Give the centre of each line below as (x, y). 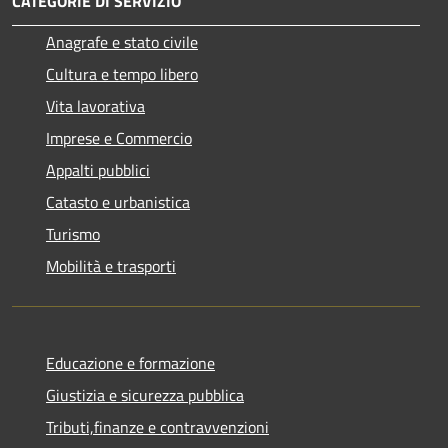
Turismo (73, 234)
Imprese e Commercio (119, 138)
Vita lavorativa (95, 106)
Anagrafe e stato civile (122, 42)
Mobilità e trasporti (111, 266)
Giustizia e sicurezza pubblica (145, 395)
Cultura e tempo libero (122, 74)
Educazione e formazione (130, 363)
